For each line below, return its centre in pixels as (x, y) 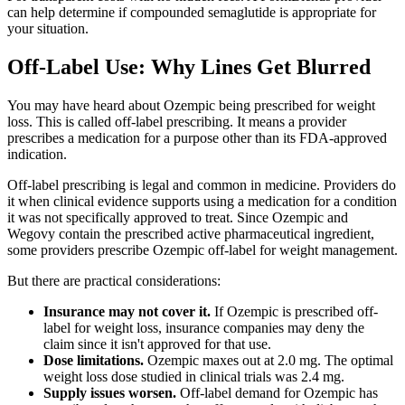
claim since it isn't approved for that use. (157, 344)
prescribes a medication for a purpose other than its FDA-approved (197, 138)
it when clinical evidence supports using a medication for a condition (202, 202)
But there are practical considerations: (114, 281)
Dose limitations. (94, 361)
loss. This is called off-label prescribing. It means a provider (177, 122)
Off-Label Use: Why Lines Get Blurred (189, 67)
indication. (37, 155)
